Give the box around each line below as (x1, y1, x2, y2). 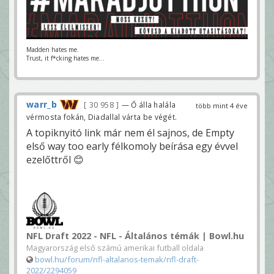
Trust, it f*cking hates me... (26, 53, 105, 62)
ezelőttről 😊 (26, 152, 84, 166)
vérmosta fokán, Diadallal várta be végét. (26, 111, 177, 122)
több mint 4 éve (196, 100, 248, 110)
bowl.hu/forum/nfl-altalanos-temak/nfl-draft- (35, 253, 199, 265)
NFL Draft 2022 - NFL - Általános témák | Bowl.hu (26, 229, 244, 242)
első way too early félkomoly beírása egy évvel (26, 139, 238, 153)
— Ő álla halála (121, 99, 176, 109)
